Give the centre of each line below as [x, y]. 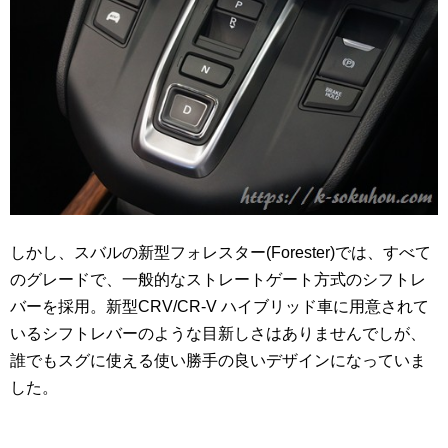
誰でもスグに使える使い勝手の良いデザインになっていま [218, 361]
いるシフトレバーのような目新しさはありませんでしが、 [218, 334]
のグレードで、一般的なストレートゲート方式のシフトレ [218, 280]
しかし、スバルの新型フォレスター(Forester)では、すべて [220, 253]
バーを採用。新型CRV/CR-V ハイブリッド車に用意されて [219, 307]
